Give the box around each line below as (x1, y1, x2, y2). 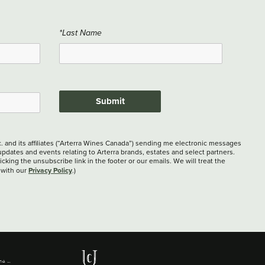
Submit (95, 94, 125, 108)
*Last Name (59, 28, 102, 38)
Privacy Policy (28, 164, 72, 175)
